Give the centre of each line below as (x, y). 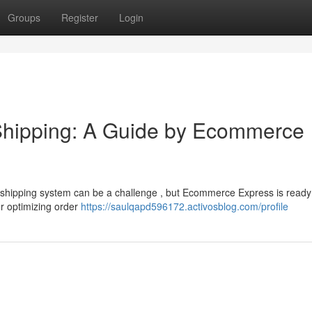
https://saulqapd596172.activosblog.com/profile (185, 206)
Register (80, 17)
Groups (24, 17)
